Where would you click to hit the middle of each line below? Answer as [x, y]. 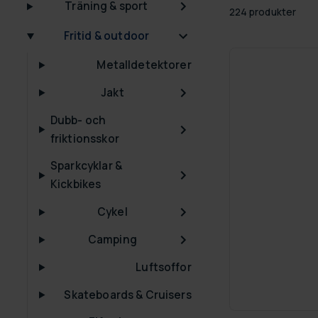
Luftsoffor [164, 267]
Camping [112, 239]
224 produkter [263, 12]
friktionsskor [84, 138]
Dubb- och [78, 120]
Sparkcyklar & [86, 166]
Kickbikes [76, 185]
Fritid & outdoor [106, 36]
